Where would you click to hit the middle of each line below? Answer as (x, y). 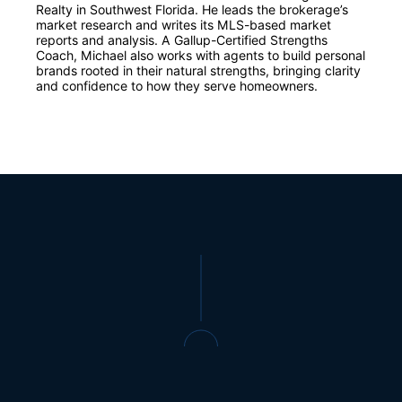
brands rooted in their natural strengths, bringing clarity (198, 71)
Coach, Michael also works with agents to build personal (201, 56)
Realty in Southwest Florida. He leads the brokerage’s (192, 10)
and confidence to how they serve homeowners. (177, 86)
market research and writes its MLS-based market (184, 25)
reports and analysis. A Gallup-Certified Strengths (182, 40)
